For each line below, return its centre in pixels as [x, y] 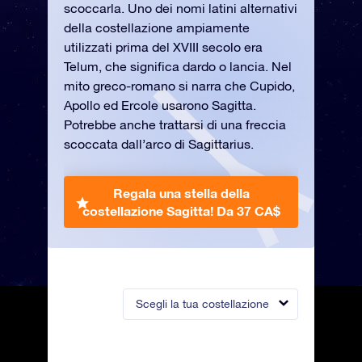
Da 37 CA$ [248, 210]
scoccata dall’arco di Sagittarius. [159, 144]
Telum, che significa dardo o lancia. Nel [178, 66]
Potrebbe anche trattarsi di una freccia [175, 124]
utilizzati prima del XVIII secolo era [163, 47]
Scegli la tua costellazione [202, 304]
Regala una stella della [181, 193]
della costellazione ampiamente [157, 27]
